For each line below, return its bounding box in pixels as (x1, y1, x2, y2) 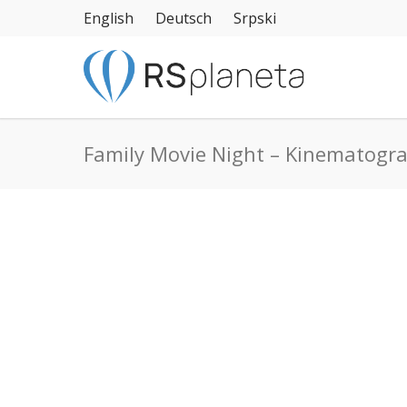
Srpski (233, 8, 276, 28)
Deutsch (155, 8, 212, 28)
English (84, 8, 134, 28)
